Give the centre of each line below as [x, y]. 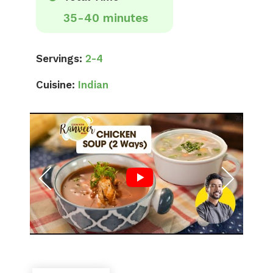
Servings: [59, 58]
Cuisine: [55, 85]
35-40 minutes [106, 18]
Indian [93, 85]
